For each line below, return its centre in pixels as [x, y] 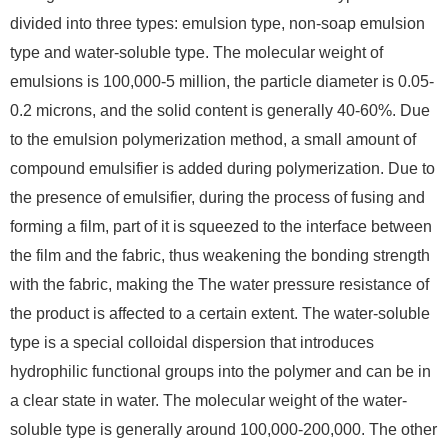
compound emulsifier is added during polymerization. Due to [222, 169]
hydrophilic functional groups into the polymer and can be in [220, 372]
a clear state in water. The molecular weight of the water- [208, 401]
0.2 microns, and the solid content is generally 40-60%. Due [220, 111]
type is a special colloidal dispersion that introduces [192, 343]
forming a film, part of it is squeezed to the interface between [221, 227]
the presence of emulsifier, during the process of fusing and [217, 198]
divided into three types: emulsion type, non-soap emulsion [217, 24]
